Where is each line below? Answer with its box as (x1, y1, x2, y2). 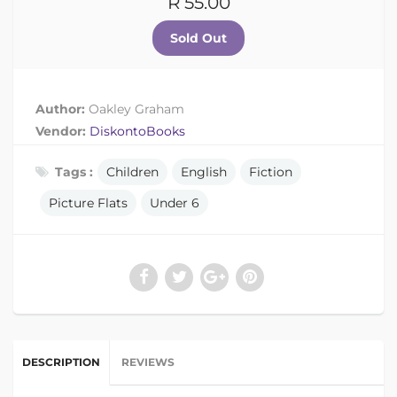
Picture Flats (49, 195, 128, 212)
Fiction (249, 164, 292, 181)
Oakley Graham (89, 101, 184, 118)
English (181, 164, 227, 181)
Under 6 (150, 195, 199, 212)
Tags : (55, 164, 93, 181)
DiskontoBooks (90, 123, 185, 140)
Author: (35, 101, 89, 118)
